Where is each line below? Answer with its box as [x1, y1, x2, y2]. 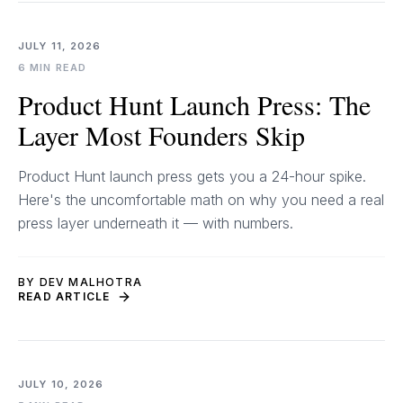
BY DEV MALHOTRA [18, 275, 142, 289]
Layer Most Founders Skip [18, 117, 305, 153]
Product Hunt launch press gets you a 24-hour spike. [18, 167, 366, 185]
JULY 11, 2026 [18, 40, 102, 52]
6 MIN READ [18, 61, 86, 74]
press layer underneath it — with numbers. [18, 214, 293, 232]
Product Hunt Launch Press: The [18, 86, 371, 122]
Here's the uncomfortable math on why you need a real [18, 191, 384, 209]
